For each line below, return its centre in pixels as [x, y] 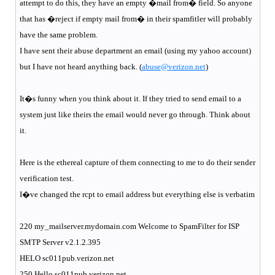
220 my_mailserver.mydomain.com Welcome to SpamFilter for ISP [129, 226]
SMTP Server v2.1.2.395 [60, 242]
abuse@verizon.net [173, 66]
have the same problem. [58, 34]
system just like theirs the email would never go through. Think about [135, 114]
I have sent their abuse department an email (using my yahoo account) [135, 50]
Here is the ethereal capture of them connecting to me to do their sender [137, 162]
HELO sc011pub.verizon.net [67, 258]
